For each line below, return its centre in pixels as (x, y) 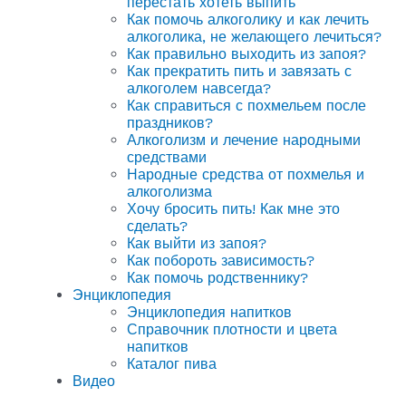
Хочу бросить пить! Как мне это (233, 208)
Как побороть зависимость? (221, 260)
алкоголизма (169, 191)
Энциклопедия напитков (209, 312)
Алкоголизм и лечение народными (244, 140)
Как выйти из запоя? (197, 243)
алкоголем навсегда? (199, 88)
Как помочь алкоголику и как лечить (248, 19)
